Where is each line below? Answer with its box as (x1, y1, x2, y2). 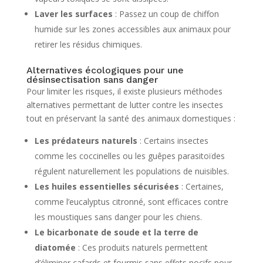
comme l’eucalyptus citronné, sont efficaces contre (34, 195, 228, 207)
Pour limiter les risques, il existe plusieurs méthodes (26, 85, 222, 97)
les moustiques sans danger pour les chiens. (34, 211, 202, 222)
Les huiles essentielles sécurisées (34, 180, 179, 192)
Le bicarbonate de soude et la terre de (34, 226, 198, 238)
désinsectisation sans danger (26, 73, 158, 85)
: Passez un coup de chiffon (112, 8, 219, 19)
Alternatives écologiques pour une (26, 64, 184, 76)
